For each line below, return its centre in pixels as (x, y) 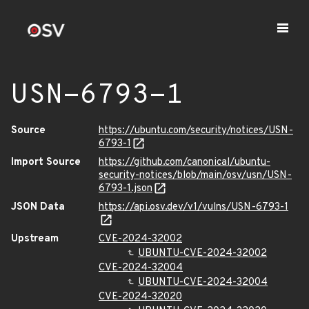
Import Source (46, 162)
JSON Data (38, 207)
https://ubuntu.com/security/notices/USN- (196, 131)
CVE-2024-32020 (140, 297)
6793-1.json (126, 189)
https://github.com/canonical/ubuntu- (185, 162)
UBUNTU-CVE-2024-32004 (203, 282)
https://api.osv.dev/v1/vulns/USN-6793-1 (193, 207)
